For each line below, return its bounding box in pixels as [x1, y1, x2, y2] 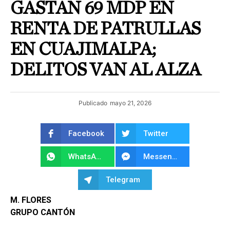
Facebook [68, 128, 104, 138]
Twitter [143, 128, 168, 138]
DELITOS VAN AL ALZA [10, 61, 201, 80]
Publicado [79, 99, 107, 107]
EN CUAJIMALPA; [10, 40, 156, 59]
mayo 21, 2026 [110, 99, 151, 107]
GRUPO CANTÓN [10, 207, 75, 217]
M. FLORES [10, 195, 51, 205]
